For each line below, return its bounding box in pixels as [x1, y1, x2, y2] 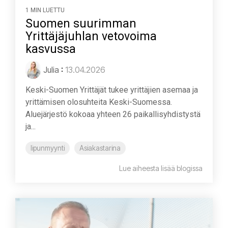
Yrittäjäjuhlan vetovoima [25, 29, 157, 43]
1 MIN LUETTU [25, 6, 65, 14]
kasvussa [25, 42, 76, 56]
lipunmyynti [31, 144, 65, 152]
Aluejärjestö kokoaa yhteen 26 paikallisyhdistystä [25, 109, 201, 119]
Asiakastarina [79, 144, 121, 152]
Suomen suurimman [25, 16, 136, 31]
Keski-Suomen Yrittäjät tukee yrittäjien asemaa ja [25, 84, 198, 95]
